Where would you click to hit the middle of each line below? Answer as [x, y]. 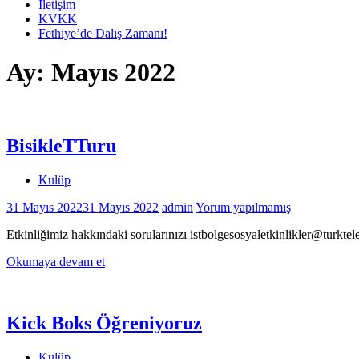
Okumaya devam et [56, 261]
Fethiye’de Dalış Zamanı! [103, 33]
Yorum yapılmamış [243, 207]
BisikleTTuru [61, 145]
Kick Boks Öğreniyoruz [104, 323]
